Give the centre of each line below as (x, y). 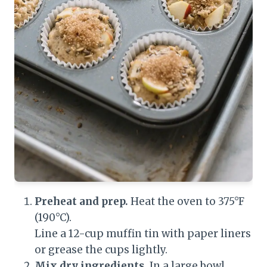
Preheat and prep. (81, 202)
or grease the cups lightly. (101, 250)
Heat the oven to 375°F (186, 202)
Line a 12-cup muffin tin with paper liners (143, 234)
